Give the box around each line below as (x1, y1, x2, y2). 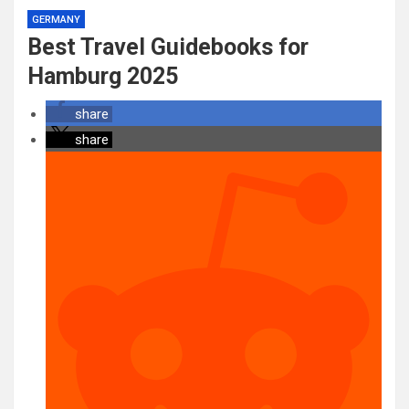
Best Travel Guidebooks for (27, 34, 309, 60)
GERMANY (32, 14, 80, 26)
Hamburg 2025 (27, 63, 178, 89)
